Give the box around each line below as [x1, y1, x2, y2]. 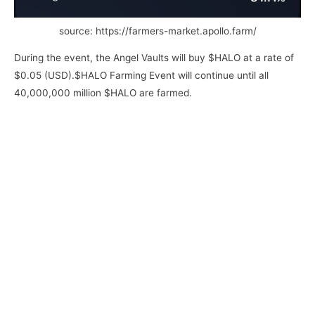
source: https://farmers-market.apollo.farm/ [58, 25, 257, 37]
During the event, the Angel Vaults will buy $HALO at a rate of [14, 52, 294, 64]
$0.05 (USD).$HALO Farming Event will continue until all [14, 70, 269, 82]
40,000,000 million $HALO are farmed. [14, 87, 192, 99]
